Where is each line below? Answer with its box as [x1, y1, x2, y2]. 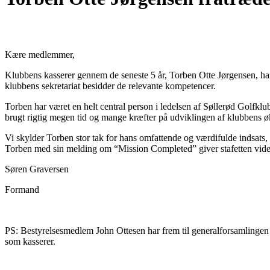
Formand [5, 184, 39, 195]
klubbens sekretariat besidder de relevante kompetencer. [5, 81, 216, 92]
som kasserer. [5, 236, 55, 247]
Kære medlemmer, [5, 49, 75, 60]
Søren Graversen [5, 164, 69, 175]
